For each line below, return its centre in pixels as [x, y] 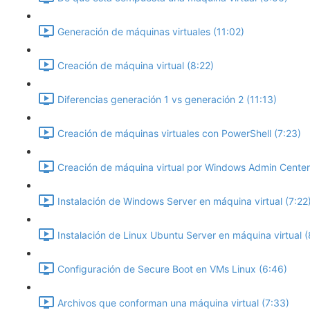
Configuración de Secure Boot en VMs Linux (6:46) [172, 269]
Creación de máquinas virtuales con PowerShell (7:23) [179, 134]
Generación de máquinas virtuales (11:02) [151, 32]
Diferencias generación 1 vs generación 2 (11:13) [167, 100]
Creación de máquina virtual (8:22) [136, 66]
